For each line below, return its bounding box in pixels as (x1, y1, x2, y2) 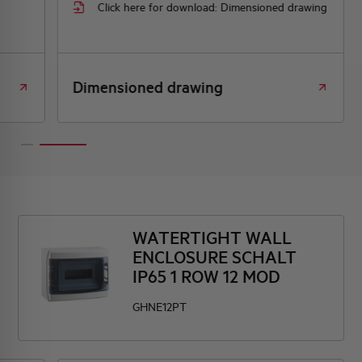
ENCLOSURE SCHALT (133, 246, 297, 268)
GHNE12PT (133, 299, 187, 314)
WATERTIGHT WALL (133, 226, 293, 249)
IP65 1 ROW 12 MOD (133, 265, 281, 288)
